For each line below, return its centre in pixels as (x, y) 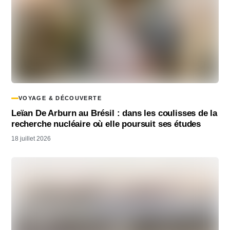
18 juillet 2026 (31, 139)
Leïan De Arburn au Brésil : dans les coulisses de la (114, 113)
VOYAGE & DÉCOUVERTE (60, 98)
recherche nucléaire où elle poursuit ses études (106, 124)
